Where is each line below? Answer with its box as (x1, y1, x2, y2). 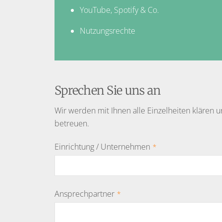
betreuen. (54, 118, 89, 129)
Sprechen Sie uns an (54, 83, 161, 99)
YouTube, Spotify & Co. (79, 4, 159, 15)
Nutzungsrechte (79, 25, 135, 36)
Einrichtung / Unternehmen (54, 141, 150, 152)
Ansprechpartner (54, 188, 114, 199)
